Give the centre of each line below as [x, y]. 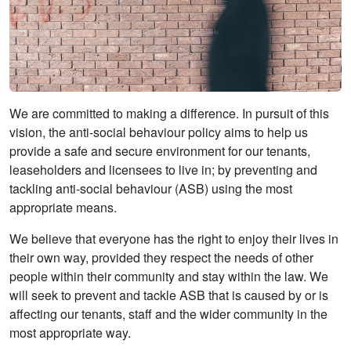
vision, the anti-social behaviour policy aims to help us [159, 132]
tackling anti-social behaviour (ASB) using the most [151, 188]
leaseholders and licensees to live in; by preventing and [163, 169]
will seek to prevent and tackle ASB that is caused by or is [169, 295]
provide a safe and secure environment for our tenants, [160, 150]
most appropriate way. [70, 332]
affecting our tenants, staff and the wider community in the [168, 313]
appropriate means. [63, 207]
